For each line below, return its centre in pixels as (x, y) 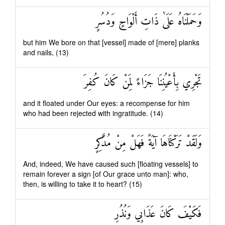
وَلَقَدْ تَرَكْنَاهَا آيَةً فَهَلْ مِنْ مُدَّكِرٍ (148, 143)
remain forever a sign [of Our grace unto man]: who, (106, 174)
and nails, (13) (46, 52)
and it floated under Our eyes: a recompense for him (106, 103)
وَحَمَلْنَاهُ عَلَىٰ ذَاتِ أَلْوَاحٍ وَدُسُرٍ (149, 22)
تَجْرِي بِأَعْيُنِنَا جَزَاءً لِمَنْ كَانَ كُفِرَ (143, 83)
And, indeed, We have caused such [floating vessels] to (111, 164)
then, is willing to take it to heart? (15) (83, 184)
